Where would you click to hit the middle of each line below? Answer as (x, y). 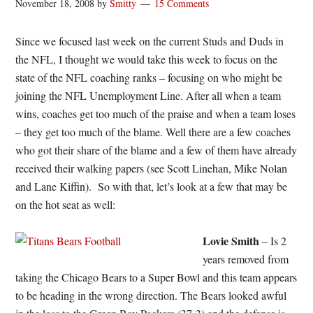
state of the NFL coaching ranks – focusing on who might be (149, 77)
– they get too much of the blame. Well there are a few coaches (153, 132)
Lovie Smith (231, 241)
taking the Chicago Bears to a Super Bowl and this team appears (156, 277)
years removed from (246, 259)
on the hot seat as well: (66, 204)
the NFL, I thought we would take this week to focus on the (147, 59)
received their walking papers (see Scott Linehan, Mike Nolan (152, 168)
